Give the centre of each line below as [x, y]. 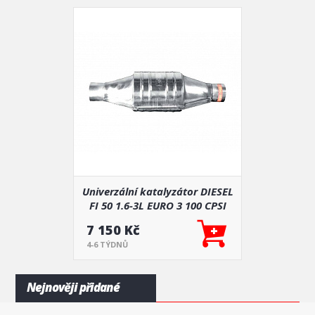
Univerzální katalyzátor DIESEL [157, 191]
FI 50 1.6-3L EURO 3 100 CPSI [157, 205]
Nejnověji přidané [73, 287]
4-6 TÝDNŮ [107, 244]
